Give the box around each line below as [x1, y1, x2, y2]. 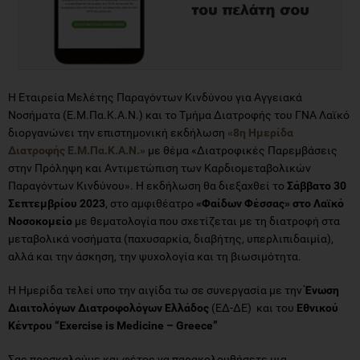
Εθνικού [297, 301, 338, 314]
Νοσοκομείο [8, 214, 72, 227]
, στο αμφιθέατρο [105, 196, 196, 210]
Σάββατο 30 [287, 178, 346, 192]
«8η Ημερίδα [227, 125, 293, 139]
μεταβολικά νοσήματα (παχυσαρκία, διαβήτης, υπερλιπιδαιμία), [8, 231, 333, 245]
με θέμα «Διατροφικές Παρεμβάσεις [145, 143, 337, 157]
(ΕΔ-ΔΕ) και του [209, 301, 297, 314]
